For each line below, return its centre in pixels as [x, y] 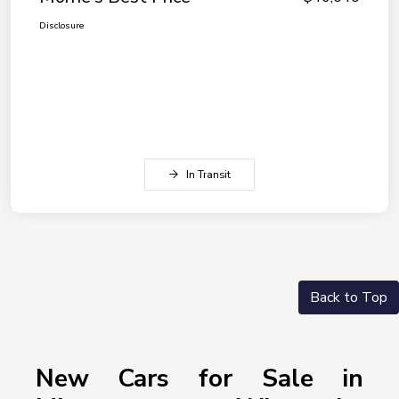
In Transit [208, 175]
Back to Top [349, 298]
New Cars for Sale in [199, 379]
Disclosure [61, 26]
